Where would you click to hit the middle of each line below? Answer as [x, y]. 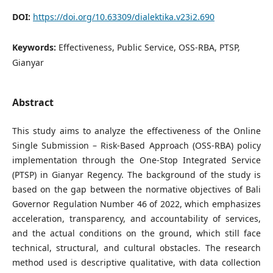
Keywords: [35, 47]
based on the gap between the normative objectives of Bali [136, 190]
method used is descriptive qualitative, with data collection [136, 263]
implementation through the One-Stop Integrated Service [136, 160]
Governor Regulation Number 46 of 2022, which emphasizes [136, 204]
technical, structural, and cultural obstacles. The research [136, 248]
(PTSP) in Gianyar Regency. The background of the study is [136, 175]
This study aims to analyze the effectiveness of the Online [136, 131]
